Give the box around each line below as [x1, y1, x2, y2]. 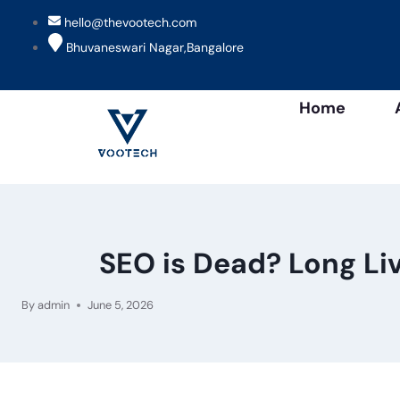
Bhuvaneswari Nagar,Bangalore [66, 39, 244, 56]
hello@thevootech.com [64, 14, 196, 30]
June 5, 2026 [87, 296, 154, 312]
